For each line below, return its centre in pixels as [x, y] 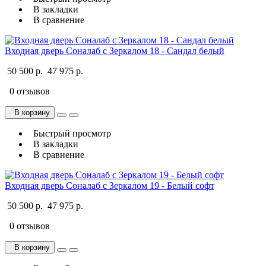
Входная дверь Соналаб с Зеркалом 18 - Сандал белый [115, 50]
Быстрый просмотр [70, 133]
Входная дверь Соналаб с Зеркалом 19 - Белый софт [110, 185]
